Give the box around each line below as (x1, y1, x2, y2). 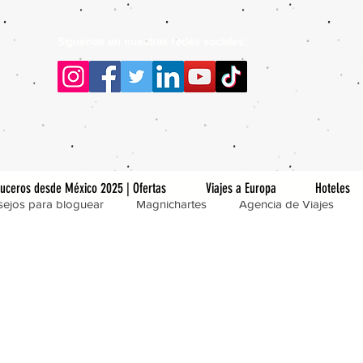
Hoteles (314, 180, 350, 196)
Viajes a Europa (205, 180, 276, 196)
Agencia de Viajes (239, 196, 334, 211)
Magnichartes (136, 196, 207, 211)
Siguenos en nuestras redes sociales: (58, 35, 246, 48)
